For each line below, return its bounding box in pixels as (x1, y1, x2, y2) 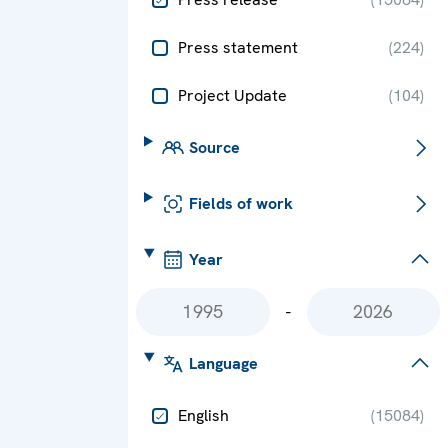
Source (188, 137, 240, 158)
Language (188, 353, 258, 374)
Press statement (178, 37, 298, 58)
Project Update (178, 85, 287, 106)
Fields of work (188, 193, 293, 214)
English (178, 405, 229, 426)
